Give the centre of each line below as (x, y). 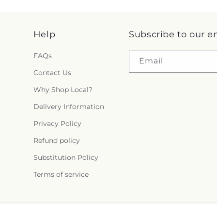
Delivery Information (69, 107)
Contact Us (52, 73)
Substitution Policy (66, 157)
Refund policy (56, 140)
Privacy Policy (57, 124)
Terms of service (61, 174)
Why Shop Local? (63, 90)
